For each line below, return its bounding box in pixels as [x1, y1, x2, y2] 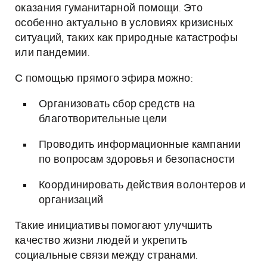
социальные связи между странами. [15, 250, 198, 261]
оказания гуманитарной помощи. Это [15, 3, 203, 14]
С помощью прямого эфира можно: [15, 73, 193, 84]
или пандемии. [15, 48, 89, 58]
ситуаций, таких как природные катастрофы [15, 33, 238, 44]
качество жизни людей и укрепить [15, 235, 188, 246]
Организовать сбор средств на [39, 99, 195, 110]
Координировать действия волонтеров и [39, 180, 246, 191]
